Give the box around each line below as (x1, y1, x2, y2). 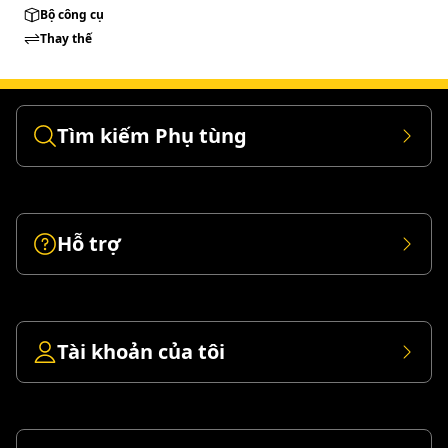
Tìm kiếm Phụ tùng (57, 122, 247, 149)
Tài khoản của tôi (57, 338, 225, 365)
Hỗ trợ (57, 230, 121, 257)
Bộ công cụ (40, 6, 104, 23)
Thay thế (40, 30, 92, 47)
